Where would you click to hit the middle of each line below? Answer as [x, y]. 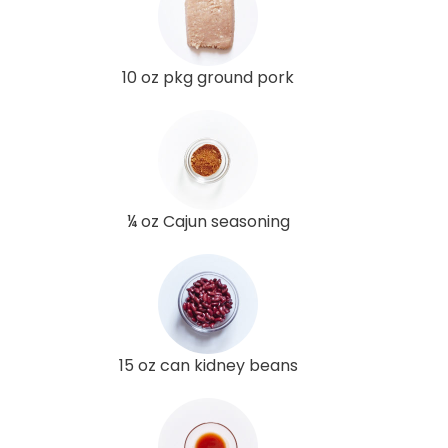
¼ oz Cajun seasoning [208, 221]
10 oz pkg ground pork [208, 77]
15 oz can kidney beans [208, 365]
